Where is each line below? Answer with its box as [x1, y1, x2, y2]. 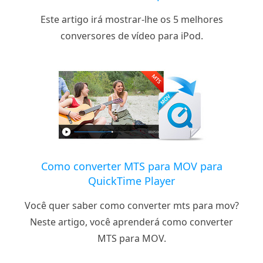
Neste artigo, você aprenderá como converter [30, 215, 233, 228]
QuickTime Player [88, 173, 175, 188]
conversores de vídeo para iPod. [60, 29, 203, 42]
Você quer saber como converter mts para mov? [24, 198, 239, 212]
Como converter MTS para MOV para [41, 159, 222, 173]
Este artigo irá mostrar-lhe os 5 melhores [40, 12, 223, 26]
